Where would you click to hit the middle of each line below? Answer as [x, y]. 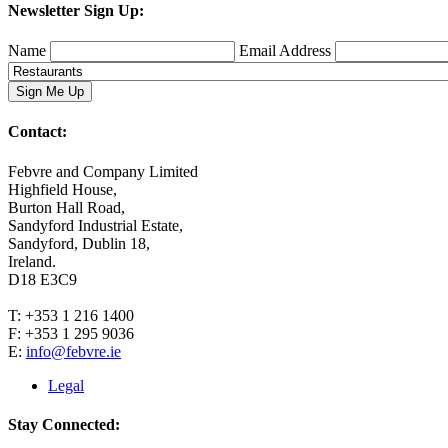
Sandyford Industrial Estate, [95, 225]
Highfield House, [62, 189]
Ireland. [32, 261]
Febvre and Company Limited [103, 171]
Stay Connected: [64, 424]
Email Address [285, 51]
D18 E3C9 [42, 279]
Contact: [37, 132]
